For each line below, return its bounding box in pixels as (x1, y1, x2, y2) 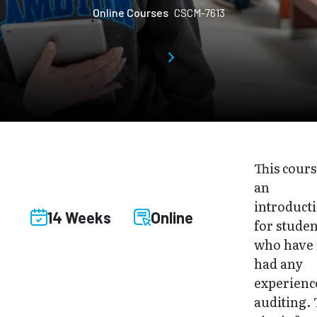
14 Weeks (47, 207, 112, 226)
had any (254, 254, 304, 273)
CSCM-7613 (173, 6, 225, 19)
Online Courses (92, 6, 168, 19)
